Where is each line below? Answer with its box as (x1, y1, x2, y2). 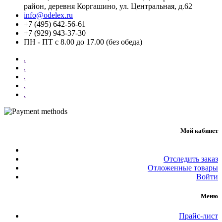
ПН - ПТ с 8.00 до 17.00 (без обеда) (24, 37, 142, 46)
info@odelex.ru (24, 10, 73, 19)
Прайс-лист (179, 211, 218, 220)
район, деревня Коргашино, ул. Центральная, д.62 (24, 1, 192, 10)
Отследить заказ (164, 155, 218, 164)
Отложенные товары (148, 164, 218, 172)
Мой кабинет (180, 127, 218, 135)
